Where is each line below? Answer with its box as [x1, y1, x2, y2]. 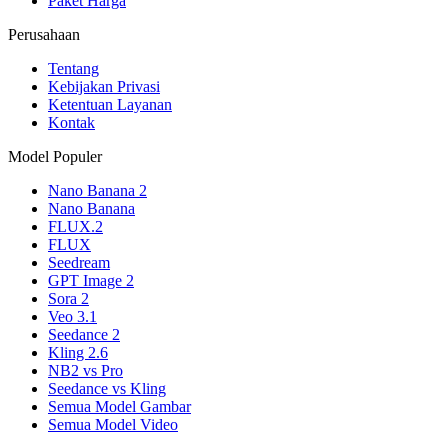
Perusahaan [8, 26, 80, 44]
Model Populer [8, 148, 102, 166]
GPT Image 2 [48, 272, 134, 290]
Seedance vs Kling [48, 380, 166, 398]
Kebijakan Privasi [48, 78, 160, 96]
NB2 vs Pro [48, 362, 123, 380]
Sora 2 [48, 290, 89, 308]
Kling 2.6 [48, 344, 108, 362]
